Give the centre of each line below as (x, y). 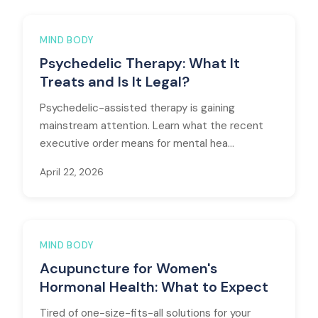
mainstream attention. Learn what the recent (152, 126)
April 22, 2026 (72, 172)
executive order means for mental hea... (137, 143)
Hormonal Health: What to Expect (154, 287)
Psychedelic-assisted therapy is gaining (137, 108)
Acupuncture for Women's (128, 268)
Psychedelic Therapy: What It (140, 63)
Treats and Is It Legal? (115, 82)
